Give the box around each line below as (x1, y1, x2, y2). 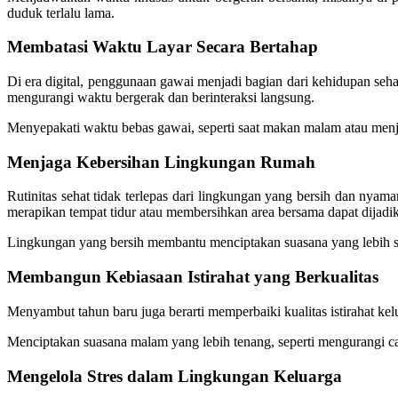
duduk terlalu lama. (7, 4, 115, 20)
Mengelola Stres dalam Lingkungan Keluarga (7, 366, 342, 386)
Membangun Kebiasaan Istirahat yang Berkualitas (7, 267, 378, 287)
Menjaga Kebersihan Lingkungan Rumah (7, 152, 315, 171)
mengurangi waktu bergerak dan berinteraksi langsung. (7, 90, 314, 105)
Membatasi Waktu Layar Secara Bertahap (7, 37, 318, 57)
